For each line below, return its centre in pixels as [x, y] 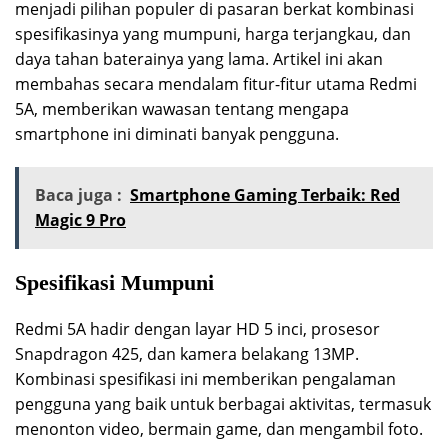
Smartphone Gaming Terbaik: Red [265, 194]
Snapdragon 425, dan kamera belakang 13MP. [187, 353]
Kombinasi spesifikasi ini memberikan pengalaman [205, 378]
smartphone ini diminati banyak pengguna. [177, 133]
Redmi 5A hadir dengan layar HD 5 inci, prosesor [197, 328]
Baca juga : [78, 194]
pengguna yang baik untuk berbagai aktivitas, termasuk [223, 403]
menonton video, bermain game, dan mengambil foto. [219, 428]
